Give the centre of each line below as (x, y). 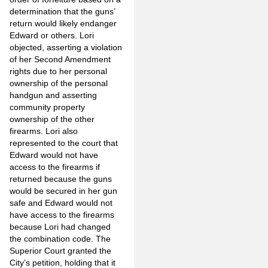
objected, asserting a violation (66, 47)
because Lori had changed (60, 226)
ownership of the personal (59, 83)
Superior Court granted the (60, 250)
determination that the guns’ (62, 11)
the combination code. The (60, 238)
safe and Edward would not (61, 202)
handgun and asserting (53, 95)
